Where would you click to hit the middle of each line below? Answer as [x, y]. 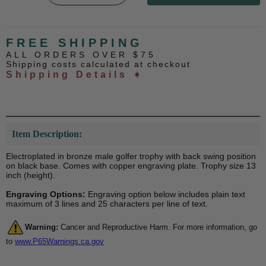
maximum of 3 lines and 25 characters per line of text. [107, 204]
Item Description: [47, 134]
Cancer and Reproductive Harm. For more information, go [158, 227]
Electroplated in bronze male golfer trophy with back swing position [131, 156]
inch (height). [31, 175]
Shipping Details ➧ [75, 75]
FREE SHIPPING [75, 43]
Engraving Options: [46, 194]
